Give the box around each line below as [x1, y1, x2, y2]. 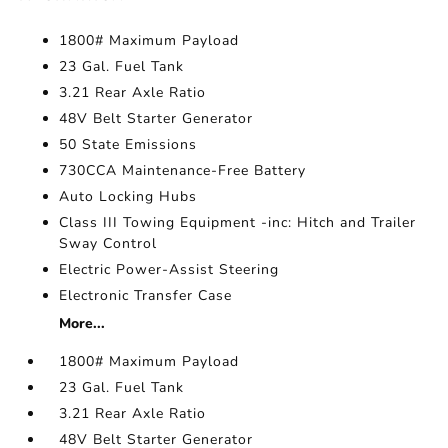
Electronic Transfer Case [59, 286, 233, 305]
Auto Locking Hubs [59, 187, 198, 206]
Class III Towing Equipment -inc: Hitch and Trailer [59, 213, 417, 232]
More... [59, 314, 106, 333]
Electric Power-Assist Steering [59, 260, 280, 279]
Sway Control [59, 234, 158, 253]
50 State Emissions [59, 135, 198, 154]
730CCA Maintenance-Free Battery [59, 161, 307, 180]
